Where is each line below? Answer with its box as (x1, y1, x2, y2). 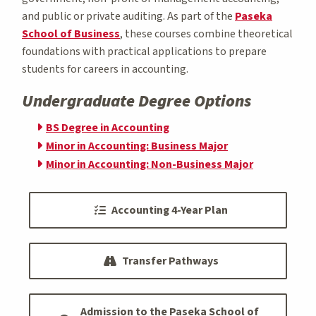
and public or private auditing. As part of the (22, 8, 235, 24)
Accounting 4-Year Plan (111, 202, 228, 218)
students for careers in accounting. (22, 61, 188, 77)
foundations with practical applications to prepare (22, 43, 267, 59)
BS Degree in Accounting (46, 119, 169, 135)
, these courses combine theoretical (120, 25, 293, 42)
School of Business (22, 25, 120, 42)
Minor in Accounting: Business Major (46, 138, 228, 154)
